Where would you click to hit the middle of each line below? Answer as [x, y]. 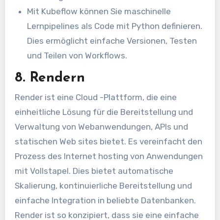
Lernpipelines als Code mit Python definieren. [115, 26]
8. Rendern [50, 78]
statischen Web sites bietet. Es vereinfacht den [108, 142]
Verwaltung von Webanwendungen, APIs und [101, 127]
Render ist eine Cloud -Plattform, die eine [96, 97]
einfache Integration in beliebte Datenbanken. [105, 201]
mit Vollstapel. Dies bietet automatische [94, 171]
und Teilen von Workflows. [77, 56]
